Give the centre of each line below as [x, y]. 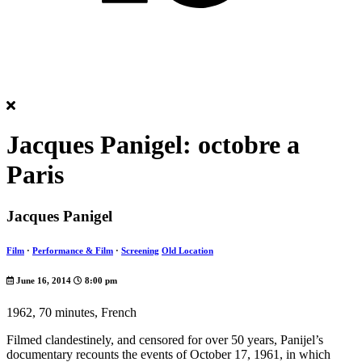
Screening [140, 250]
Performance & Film [73, 250]
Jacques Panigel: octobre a [153, 145]
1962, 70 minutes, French [72, 312]
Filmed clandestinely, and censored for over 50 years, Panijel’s [165, 339]
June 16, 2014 [44, 280]
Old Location [187, 250]
